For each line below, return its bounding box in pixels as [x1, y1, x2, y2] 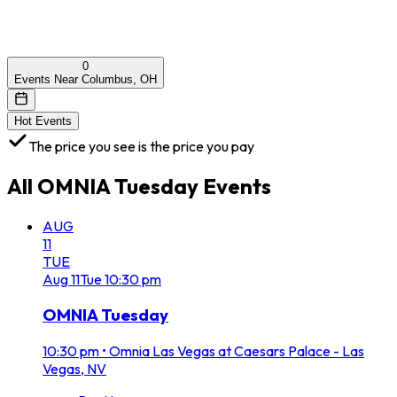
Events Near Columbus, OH [14, 72, 157, 86]
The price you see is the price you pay [28, 136, 254, 155]
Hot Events [14, 113, 72, 128]
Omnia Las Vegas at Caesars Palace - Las [109, 342, 364, 361]
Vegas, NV [43, 360, 106, 378]
